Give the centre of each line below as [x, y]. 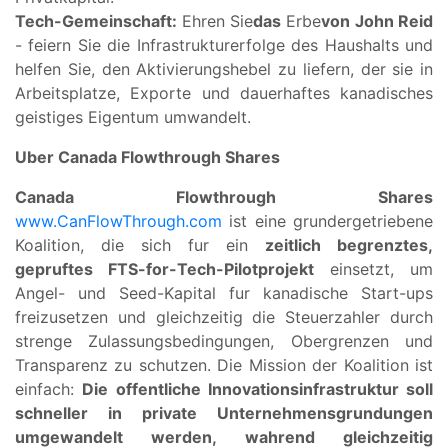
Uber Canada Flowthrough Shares [147, 156]
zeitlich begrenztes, [349, 244]
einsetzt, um [373, 268]
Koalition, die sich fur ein [140, 244]
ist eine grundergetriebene [327, 220]
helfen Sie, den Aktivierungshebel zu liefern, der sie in [224, 68]
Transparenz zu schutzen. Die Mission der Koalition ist [224, 364]
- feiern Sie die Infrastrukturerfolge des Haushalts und [224, 44]
